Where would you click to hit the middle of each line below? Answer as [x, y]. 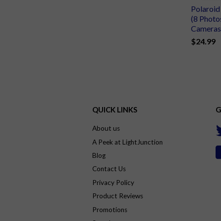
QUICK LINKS [115, 110]
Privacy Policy [113, 182]
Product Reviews [118, 196]
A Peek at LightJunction [128, 142]
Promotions [110, 209]
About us [106, 129]
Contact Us [109, 169]
